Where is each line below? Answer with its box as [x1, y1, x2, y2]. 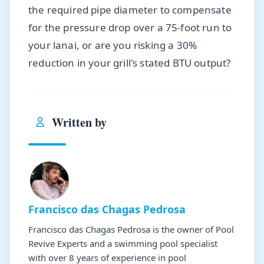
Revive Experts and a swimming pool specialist [28, 237, 217, 250]
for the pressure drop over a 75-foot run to [28, 21, 232, 35]
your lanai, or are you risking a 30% [28, 38, 197, 52]
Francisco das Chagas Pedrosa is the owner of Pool [28, 223, 234, 236]
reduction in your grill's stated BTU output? [28, 56, 231, 70]
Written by [52, 113, 107, 131]
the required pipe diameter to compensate [28, 3, 232, 17]
